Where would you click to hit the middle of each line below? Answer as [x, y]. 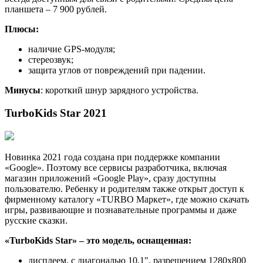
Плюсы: [22, 29]
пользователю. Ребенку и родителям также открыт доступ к [124, 188]
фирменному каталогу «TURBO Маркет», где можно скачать [127, 199]
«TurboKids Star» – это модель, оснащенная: [98, 240]
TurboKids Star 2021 [56, 113]
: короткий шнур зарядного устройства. [119, 90]
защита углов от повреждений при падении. [117, 70]
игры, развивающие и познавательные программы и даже [121, 210]
